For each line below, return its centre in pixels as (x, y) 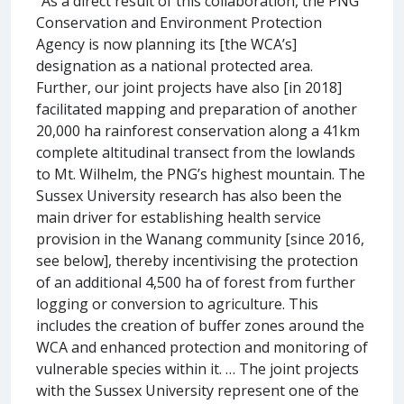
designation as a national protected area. (174, 65)
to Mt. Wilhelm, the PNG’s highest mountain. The (201, 174)
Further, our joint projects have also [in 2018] (189, 87)
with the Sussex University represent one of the (197, 390)
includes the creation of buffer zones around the (200, 325)
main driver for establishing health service (179, 217)
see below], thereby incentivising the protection (197, 260)
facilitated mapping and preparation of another (197, 109)
